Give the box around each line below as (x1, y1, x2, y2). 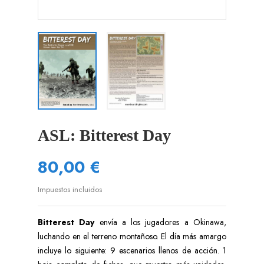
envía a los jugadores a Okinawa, (94, 216, 227, 228)
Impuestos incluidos (38, 183, 102, 195)
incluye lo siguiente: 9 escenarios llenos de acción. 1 (38, 244, 226, 256)
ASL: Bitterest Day (38, 126, 171, 144)
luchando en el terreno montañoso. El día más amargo (38, 230, 226, 242)
